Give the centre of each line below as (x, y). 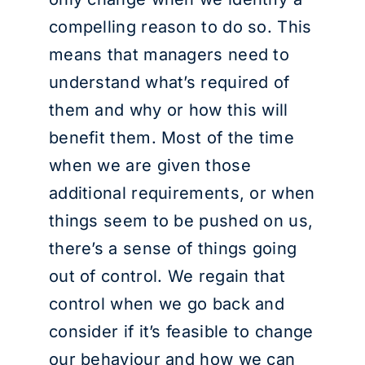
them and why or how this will (168, 110)
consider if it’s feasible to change (181, 332)
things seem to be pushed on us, (181, 221)
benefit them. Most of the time (171, 138)
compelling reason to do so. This (180, 27)
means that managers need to (169, 55)
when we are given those (150, 165)
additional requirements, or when (182, 193)
